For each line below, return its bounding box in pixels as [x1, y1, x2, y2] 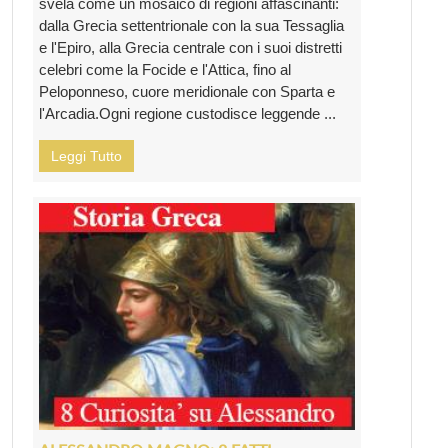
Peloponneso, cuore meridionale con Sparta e [39, 83, 335, 101]
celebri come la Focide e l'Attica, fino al [39, 61, 291, 79]
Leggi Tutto [51, 148, 122, 165]
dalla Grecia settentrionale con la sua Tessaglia [39, 17, 344, 35]
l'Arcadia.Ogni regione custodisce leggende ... [39, 105, 336, 123]
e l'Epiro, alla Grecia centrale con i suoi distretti [39, 39, 342, 57]
